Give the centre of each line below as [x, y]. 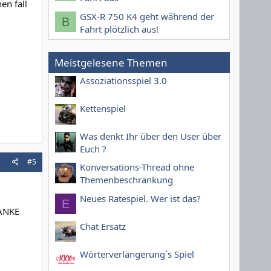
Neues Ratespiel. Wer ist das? [140, 198]
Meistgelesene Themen [111, 62]
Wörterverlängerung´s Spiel [137, 254]
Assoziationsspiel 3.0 [123, 80]
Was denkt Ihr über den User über [151, 136]
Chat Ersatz [103, 226]
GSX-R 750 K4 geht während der [147, 16]
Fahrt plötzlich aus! [119, 29]
